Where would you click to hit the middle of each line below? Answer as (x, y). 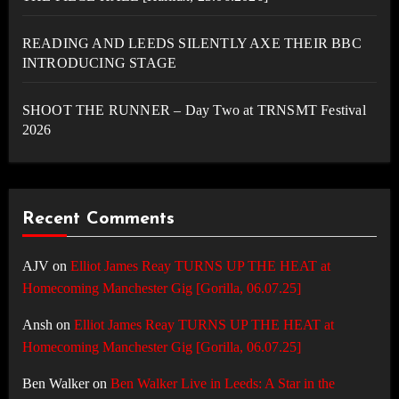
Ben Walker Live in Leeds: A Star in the (222, 384)
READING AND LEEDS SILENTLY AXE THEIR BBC (191, 44)
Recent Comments (98, 220)
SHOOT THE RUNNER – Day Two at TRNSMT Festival (194, 110)
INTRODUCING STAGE (99, 63)
